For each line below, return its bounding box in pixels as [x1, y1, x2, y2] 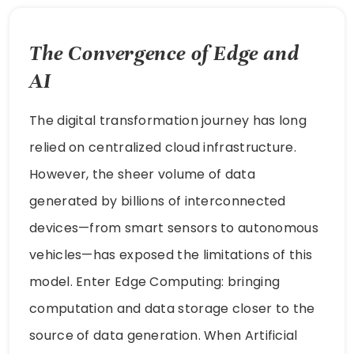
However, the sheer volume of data [29, 164, 255, 183]
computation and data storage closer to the [29, 299, 315, 318]
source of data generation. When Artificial [29, 326, 298, 345]
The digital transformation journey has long [29, 111, 307, 130]
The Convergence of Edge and [29, 40, 299, 66]
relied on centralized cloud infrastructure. [29, 137, 296, 156]
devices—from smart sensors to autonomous [29, 218, 318, 237]
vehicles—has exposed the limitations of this [29, 245, 313, 264]
